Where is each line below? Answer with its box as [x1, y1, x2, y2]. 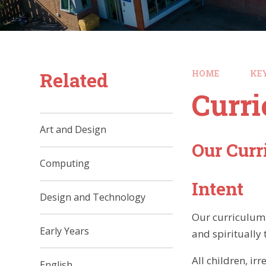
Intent [192, 176, 244, 200]
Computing [40, 157, 90, 170]
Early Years [40, 224, 90, 237]
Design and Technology [40, 190, 146, 204]
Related [40, 67, 109, 93]
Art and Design [40, 123, 107, 137]
